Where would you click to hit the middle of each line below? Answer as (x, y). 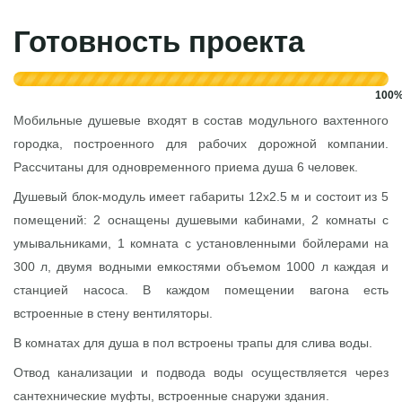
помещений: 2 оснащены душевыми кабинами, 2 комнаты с (201, 219)
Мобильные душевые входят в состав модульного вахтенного (201, 120)
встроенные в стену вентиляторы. (113, 313)
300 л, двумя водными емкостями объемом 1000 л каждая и (201, 266)
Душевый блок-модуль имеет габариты (131, 196)
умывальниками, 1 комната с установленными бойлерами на (201, 243)
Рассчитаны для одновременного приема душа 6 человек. (186, 166)
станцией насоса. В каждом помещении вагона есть (201, 289)
